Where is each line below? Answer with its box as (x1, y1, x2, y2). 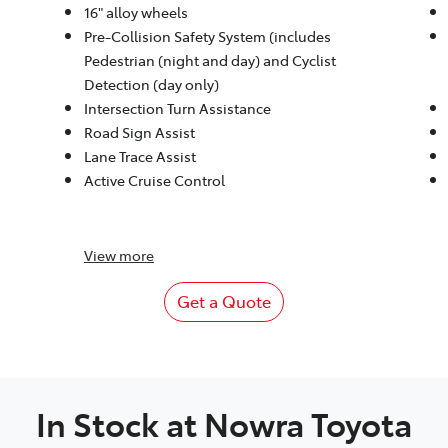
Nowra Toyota (204, 401, 412, 446)
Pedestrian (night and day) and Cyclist (83, 50, 336, 71)
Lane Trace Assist (83, 146, 196, 167)
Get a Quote (177, 290, 271, 313)
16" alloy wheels (83, 2, 188, 23)
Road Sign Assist (83, 122, 195, 143)
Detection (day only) (83, 74, 219, 95)
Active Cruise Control (83, 170, 225, 191)
